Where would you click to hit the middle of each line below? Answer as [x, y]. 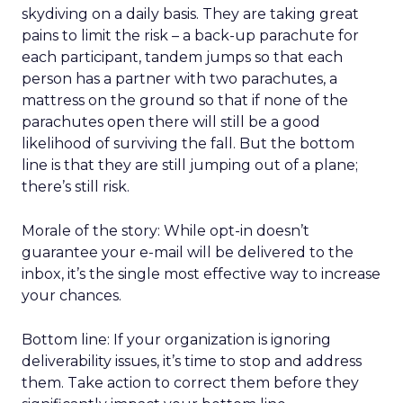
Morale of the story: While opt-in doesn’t [166, 231]
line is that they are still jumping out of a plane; [190, 165]
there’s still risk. [76, 187]
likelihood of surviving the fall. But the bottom [188, 143]
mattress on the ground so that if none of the [185, 100]
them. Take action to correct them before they [190, 383]
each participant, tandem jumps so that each [182, 57]
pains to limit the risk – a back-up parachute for [190, 36]
